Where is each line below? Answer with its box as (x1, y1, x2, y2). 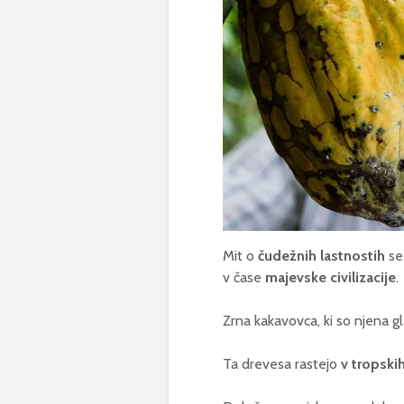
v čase (223, 269, 265, 287)
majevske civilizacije (265, 269, 396, 287)
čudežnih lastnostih (258, 247, 385, 265)
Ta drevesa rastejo (223, 355, 341, 373)
